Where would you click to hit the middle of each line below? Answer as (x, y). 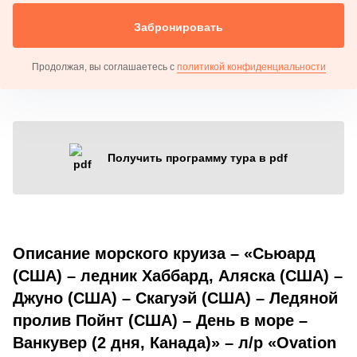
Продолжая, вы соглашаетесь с (104, 67)
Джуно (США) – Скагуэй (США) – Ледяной (175, 298)
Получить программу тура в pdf (198, 157)
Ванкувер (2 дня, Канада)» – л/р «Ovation (175, 342)
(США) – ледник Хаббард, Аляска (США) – (178, 275)
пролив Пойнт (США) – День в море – (160, 320)
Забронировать (178, 27)
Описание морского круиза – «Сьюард (164, 253)
